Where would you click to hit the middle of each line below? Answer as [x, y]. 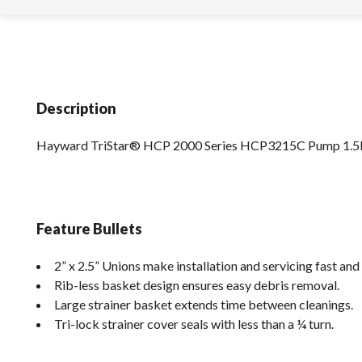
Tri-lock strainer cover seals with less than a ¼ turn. [194, 324]
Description [76, 108]
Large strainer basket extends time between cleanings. [204, 305]
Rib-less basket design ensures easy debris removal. [197, 285]
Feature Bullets [89, 228]
